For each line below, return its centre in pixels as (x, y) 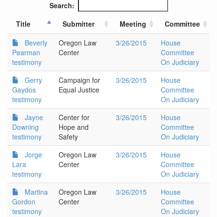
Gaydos (24, 90)
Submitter (78, 24)
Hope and (74, 127)
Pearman (26, 52)
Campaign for (79, 80)
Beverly (36, 43)
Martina (36, 192)
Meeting (133, 24)
